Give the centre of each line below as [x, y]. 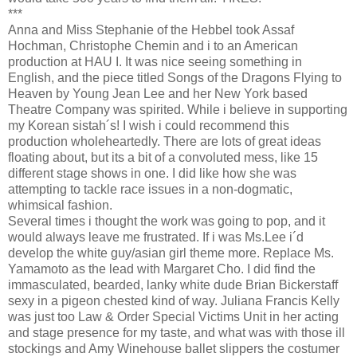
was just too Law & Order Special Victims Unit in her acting [173, 317]
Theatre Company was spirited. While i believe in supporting [178, 110]
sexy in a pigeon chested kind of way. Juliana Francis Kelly [174, 301]
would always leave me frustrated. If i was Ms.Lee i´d [156, 237]
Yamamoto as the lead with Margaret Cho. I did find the [162, 269]
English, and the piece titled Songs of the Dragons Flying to [175, 78]
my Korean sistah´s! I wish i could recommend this [149, 126]
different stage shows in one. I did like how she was [152, 174]
